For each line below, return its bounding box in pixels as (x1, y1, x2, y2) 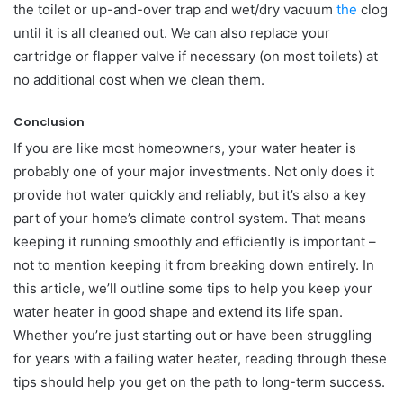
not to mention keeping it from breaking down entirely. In (13, 255, 374, 273)
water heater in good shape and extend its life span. (13, 302, 343, 320)
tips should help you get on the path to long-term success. (13, 372, 385, 390)
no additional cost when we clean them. (13, 71, 264, 88)
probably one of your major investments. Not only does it (13, 162, 374, 180)
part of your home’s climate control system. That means (13, 209, 366, 227)
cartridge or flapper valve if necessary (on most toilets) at (13, 48, 378, 65)
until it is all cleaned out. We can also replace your (13, 24, 330, 41)
